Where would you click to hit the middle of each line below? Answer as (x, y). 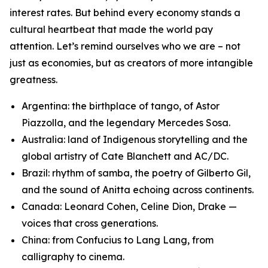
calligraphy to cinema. (73, 257)
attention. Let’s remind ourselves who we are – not (125, 46)
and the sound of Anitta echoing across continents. (138, 190)
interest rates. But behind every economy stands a (125, 13)
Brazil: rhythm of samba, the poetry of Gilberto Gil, (136, 173)
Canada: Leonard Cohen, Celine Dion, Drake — (129, 206)
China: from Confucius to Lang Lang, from (118, 240)
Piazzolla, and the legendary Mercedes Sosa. (126, 123)
